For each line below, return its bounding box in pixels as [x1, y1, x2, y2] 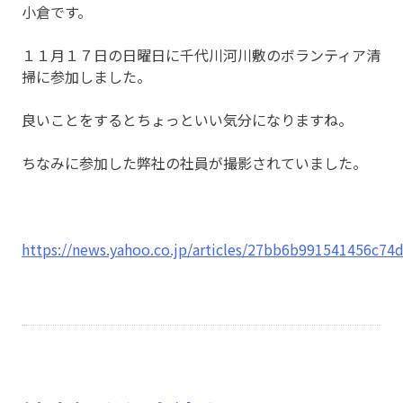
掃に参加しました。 [21, 66, 151, 88]
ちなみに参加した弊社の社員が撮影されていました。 [21, 152, 367, 175]
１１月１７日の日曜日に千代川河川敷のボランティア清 [21, 44, 381, 67]
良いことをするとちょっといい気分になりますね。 [21, 109, 353, 131]
